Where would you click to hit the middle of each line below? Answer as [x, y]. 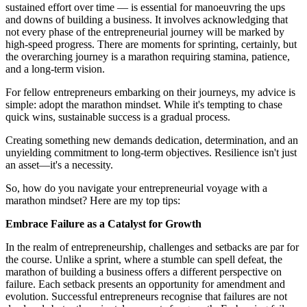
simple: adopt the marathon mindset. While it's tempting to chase [144, 105]
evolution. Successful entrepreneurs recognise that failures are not [146, 297]
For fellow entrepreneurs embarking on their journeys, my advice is [150, 93]
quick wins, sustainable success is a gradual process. [118, 117]
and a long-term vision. [57, 69]
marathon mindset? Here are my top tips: [93, 201]
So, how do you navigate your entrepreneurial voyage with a [136, 188]
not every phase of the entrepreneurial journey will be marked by [145, 32]
